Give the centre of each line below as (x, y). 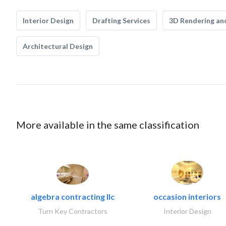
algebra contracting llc (73, 197)
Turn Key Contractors (73, 211)
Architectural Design (58, 46)
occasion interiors (187, 197)
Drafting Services (121, 20)
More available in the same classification (108, 125)
